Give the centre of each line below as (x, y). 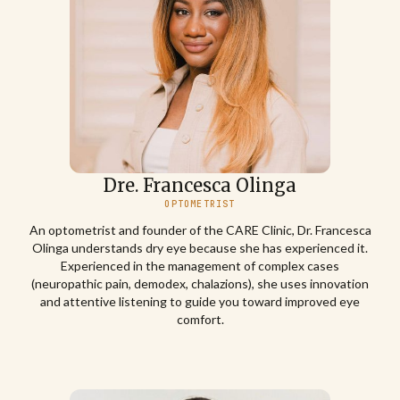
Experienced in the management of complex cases (200, 266)
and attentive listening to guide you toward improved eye (200, 302)
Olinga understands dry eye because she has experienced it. (200, 248)
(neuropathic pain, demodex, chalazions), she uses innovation (200, 284)
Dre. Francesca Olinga (200, 186)
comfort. (200, 320)
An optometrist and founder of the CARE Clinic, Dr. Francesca (200, 230)
